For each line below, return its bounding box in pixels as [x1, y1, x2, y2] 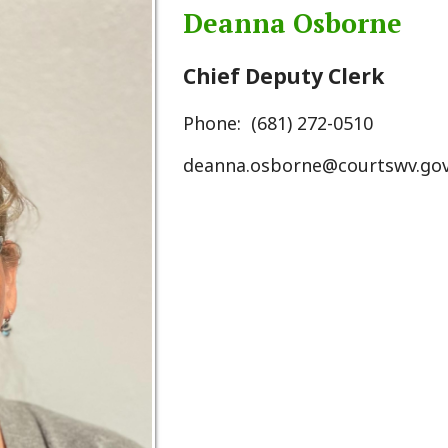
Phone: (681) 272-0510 [116, 51, 286, 73]
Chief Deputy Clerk [116, 7, 296, 33]
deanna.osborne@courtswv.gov [116, 88, 356, 111]
